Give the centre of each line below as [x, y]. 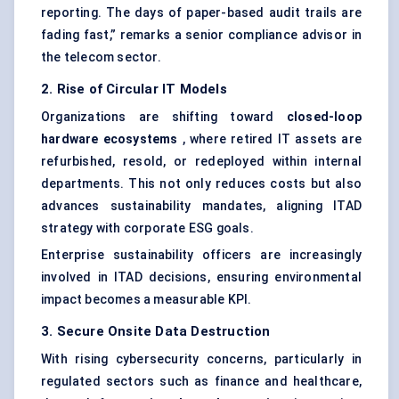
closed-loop [324, 117]
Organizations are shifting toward [164, 117]
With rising [78, 359]
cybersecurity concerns [190, 359]
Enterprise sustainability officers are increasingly [201, 255]
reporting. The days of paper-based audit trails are [201, 13]
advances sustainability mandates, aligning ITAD [201, 206]
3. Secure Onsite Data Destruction [156, 332]
